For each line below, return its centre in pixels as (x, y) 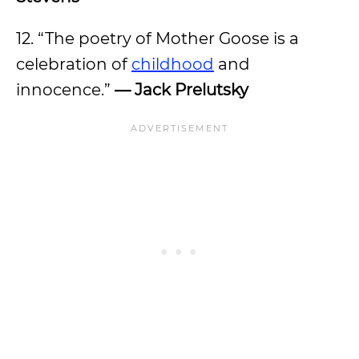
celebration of (74, 64)
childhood (173, 64)
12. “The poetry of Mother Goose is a (157, 38)
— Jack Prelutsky (182, 90)
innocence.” (65, 90)
